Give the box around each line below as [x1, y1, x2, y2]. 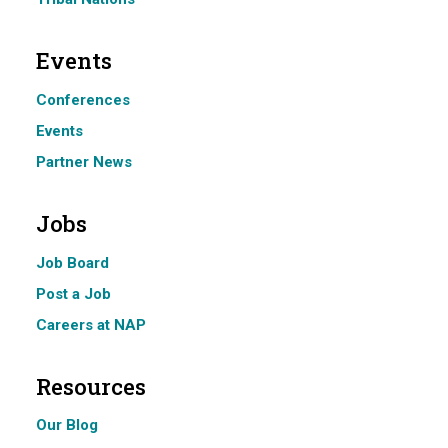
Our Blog [36, 416, 98, 435]
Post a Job [36, 284, 111, 303]
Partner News [36, 152, 132, 171]
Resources [36, 371, 146, 401]
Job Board [36, 253, 109, 272]
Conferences [36, 90, 130, 109]
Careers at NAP [36, 315, 146, 334]
